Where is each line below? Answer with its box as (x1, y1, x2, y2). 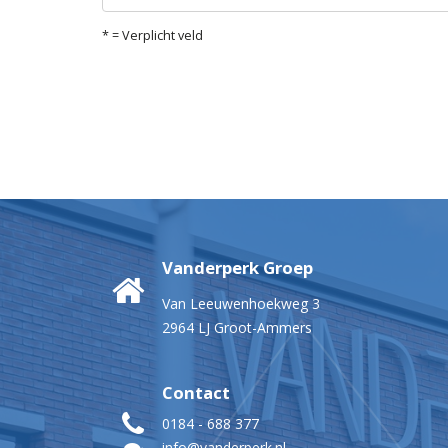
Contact (162, 381, 230, 404)
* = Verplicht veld (102, 27, 203, 44)
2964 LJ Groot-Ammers (162, 318, 312, 337)
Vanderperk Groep (162, 256, 313, 279)
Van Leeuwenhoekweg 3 (162, 294, 320, 313)
